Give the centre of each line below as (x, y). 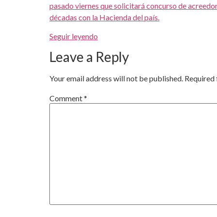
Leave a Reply (89, 57)
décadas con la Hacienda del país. (104, 17)
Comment (67, 98)
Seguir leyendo (74, 36)
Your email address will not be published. (116, 78)
